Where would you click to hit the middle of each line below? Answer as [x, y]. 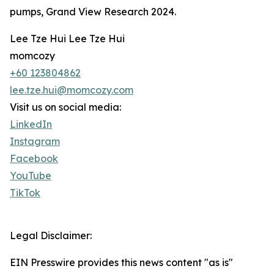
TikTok [25, 193]
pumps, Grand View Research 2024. [93, 12]
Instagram [35, 142]
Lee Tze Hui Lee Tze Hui [67, 39]
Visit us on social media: [65, 107]
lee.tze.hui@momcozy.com [72, 90]
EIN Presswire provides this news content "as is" [121, 263]
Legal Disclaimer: [51, 236]
